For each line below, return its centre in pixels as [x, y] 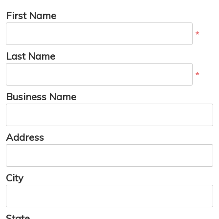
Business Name [41, 97]
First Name [31, 16]
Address [25, 137]
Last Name [31, 56]
